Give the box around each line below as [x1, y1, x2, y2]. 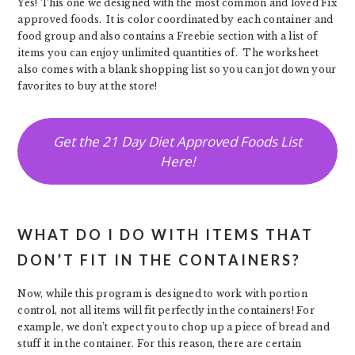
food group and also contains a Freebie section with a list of [17, 30, 318, 42]
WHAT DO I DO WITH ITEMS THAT [17, 226, 315, 243]
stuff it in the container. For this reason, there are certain [17, 338, 302, 349]
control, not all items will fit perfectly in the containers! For [17, 304, 315, 316]
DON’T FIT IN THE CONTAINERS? [17, 251, 302, 269]
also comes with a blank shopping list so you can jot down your [17, 63, 337, 75]
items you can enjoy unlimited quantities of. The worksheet [17, 47, 319, 59]
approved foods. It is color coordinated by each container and [17, 13, 334, 25]
